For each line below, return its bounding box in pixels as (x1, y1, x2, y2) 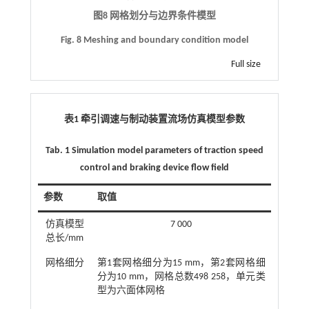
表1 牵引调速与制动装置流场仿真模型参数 (63, 114, 245, 125)
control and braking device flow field (79, 162, 229, 173)
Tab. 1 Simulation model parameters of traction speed (45, 145, 263, 156)
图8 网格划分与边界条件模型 (92, 10, 216, 21)
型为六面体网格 (97, 285, 165, 296)
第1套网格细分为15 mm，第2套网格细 (97, 257, 266, 268)
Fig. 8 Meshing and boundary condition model (60, 34, 248, 46)
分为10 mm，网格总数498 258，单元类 (97, 271, 266, 282)
